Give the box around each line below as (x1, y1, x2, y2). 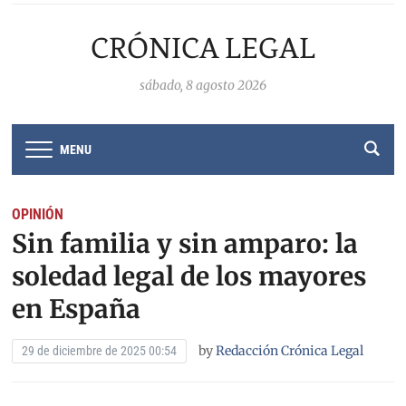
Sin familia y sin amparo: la (12, 227, 359, 260)
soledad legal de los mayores (12, 259, 367, 293)
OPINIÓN (12, 205, 64, 223)
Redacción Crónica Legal (216, 342, 364, 359)
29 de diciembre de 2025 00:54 (22, 343, 178, 358)
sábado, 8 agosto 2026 (140, 77, 266, 93)
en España (12, 292, 141, 325)
